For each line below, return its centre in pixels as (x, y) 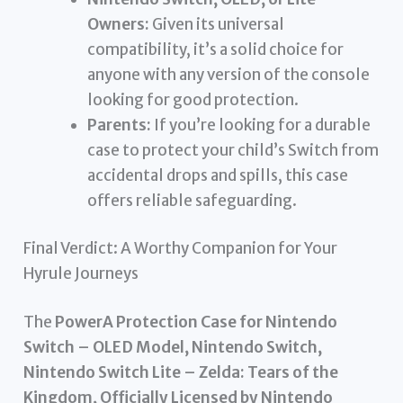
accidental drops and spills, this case (218, 175)
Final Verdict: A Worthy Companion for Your (181, 249)
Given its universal (217, 24)
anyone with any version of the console (229, 74)
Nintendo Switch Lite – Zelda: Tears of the (181, 372)
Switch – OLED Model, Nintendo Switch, (173, 347)
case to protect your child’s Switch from (233, 150)
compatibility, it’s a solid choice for (216, 49)
